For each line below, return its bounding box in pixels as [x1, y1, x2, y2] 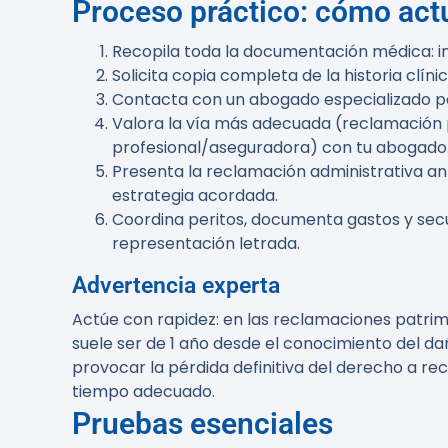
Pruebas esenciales [72, 406, 333, 441]
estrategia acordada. [112, 184, 278, 207]
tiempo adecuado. [72, 380, 215, 403]
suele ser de [72, 332, 170, 355]
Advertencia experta [72, 272, 280, 299]
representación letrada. [112, 232, 300, 255]
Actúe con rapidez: [72, 308, 219, 331]
